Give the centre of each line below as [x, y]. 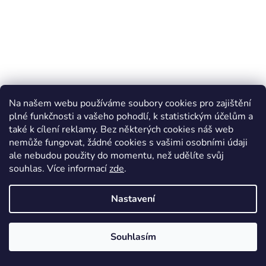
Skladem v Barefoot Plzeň [133, 186]
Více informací [78, 169]
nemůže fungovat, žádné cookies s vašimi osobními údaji [128, 142]
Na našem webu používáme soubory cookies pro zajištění [130, 103]
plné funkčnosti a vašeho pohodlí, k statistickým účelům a [131, 116]
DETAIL [133, 251]
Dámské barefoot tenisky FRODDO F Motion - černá [133, 171]
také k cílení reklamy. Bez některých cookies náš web [121, 129]
